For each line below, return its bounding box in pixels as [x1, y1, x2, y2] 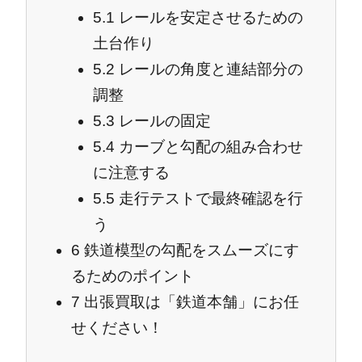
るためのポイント [71, 267, 195, 284]
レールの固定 [115, 112, 212, 129]
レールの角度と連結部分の [115, 60, 304, 78]
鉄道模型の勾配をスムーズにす [80, 241, 300, 259]
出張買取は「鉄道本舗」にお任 [80, 293, 300, 310]
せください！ [71, 318, 164, 336]
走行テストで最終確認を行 [115, 189, 304, 207]
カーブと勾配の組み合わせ [115, 137, 304, 155]
